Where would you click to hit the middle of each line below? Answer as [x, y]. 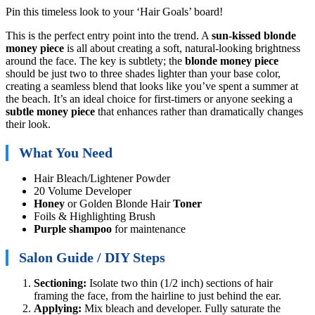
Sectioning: [60, 283]
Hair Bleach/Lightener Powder [102, 178]
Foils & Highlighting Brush [95, 216]
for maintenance [149, 229]
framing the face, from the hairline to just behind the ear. [157, 295]
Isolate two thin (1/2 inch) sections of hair [180, 283]
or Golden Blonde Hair [119, 203]
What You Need [66, 152]
